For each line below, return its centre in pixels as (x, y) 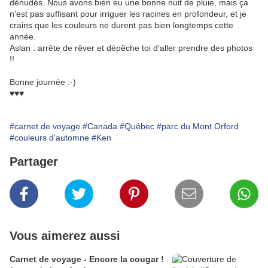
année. (23, 37)
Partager (34, 162)
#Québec (137, 127)
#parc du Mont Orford (198, 127)
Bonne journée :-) (43, 82)
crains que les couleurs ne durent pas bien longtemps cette (121, 25)
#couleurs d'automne (49, 138)
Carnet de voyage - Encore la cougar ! (87, 259)
